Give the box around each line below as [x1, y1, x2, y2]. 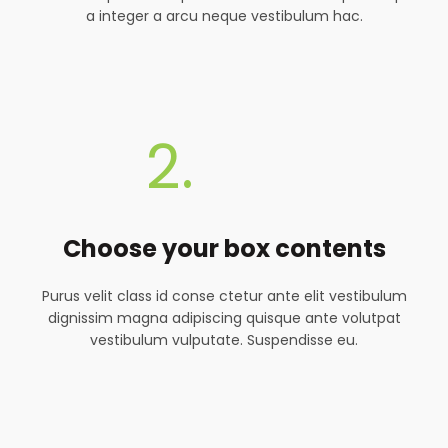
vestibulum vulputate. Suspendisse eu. [90, 330, 358, 351]
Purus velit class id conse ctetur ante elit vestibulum [41, 286, 407, 307]
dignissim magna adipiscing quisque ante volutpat [47, 308, 401, 329]
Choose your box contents [62, 232, 386, 266]
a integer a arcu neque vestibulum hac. [85, 6, 363, 27]
